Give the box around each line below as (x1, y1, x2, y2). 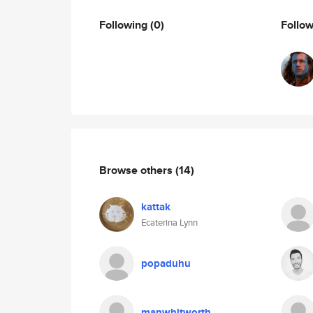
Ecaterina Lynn (141, 216, 198, 229)
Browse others (99, 161, 175, 178)
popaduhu (141, 256, 191, 271)
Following (99, 16, 150, 33)
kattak (141, 199, 170, 214)
